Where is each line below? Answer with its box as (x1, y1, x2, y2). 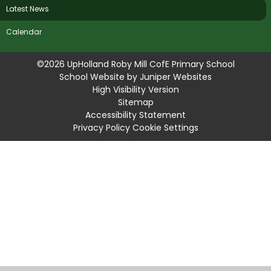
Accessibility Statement (85, 109, 186, 122)
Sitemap (117, 96, 154, 109)
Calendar (6, 27, 42, 38)
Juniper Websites (140, 71, 212, 83)
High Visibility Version (92, 83, 179, 96)
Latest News (6, 4, 50, 15)
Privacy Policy (73, 122, 130, 134)
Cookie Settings (132, 122, 198, 134)
